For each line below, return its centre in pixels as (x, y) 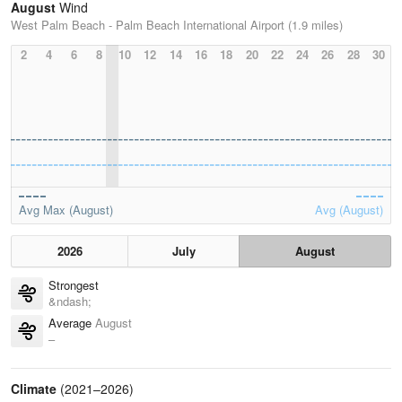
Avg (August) (349, 210)
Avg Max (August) (66, 210)
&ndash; (70, 301)
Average (72, 323)
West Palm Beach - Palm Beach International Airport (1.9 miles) (177, 25)
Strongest (74, 285)
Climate (34, 389)
